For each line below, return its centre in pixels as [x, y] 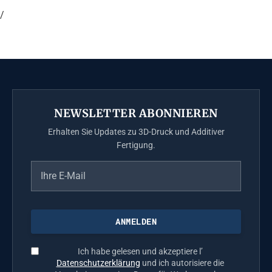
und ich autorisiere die [182, 263]
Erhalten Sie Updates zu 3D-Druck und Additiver [136, 132]
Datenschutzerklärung [98, 263]
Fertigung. [136, 145]
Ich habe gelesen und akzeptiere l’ [140, 252]
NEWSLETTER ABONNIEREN [136, 114]
